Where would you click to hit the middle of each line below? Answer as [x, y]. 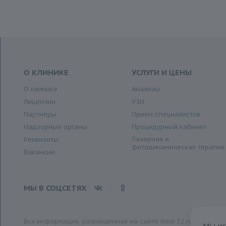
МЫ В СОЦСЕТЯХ [55, 188]
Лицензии [39, 102]
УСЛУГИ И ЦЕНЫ [162, 73]
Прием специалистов [166, 115]
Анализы [146, 89]
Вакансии [39, 152]
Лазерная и [151, 139]
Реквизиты [41, 140]
